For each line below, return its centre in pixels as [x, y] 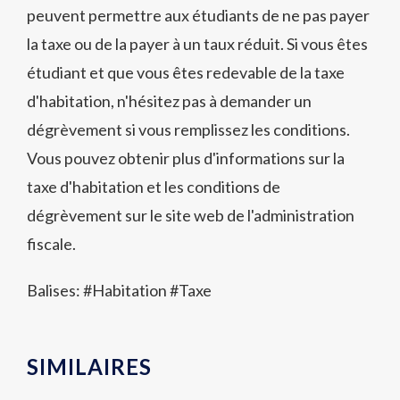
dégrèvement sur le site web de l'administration [191, 215]
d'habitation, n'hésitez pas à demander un [169, 101]
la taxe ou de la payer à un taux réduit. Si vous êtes [197, 44]
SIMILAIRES [89, 367]
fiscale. [51, 244]
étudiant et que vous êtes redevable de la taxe [186, 72]
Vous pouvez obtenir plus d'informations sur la [186, 158]
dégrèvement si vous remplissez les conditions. [188, 129]
